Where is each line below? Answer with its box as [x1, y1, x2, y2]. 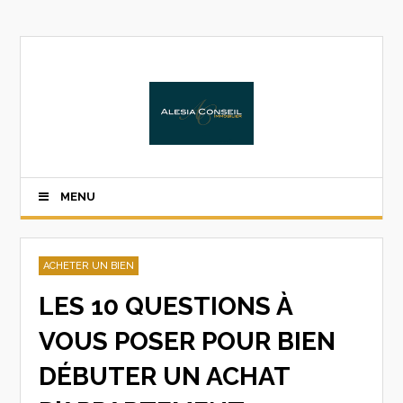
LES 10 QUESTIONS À [39, 291, 293, 321]
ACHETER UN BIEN [43, 260, 135, 272]
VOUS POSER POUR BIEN [39, 327, 336, 356]
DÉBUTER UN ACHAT [39, 362, 291, 391]
